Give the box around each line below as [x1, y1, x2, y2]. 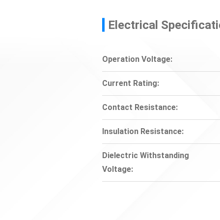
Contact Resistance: [102, 102, 178, 112]
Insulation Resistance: [102, 126, 184, 136]
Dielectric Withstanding [102, 150, 189, 160]
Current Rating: [102, 78, 159, 88]
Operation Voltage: [102, 54, 172, 64]
